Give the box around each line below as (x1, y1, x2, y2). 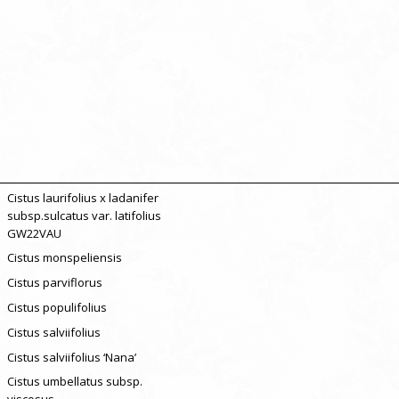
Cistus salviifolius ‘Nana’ (6, 348, 136, 365)
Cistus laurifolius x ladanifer (6, 189, 159, 206)
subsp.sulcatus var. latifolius (6, 207, 161, 224)
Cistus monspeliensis (6, 249, 122, 266)
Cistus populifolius (6, 298, 107, 315)
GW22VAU (6, 224, 61, 241)
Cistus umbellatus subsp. (6, 373, 142, 390)
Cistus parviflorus (6, 274, 102, 291)
